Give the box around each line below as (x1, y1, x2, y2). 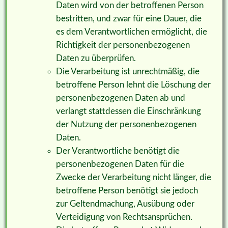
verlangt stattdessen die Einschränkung (55, 106, 201, 116)
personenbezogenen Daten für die (55, 159, 184, 168)
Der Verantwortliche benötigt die (55, 146, 180, 155)
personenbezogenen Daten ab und (55, 93, 185, 102)
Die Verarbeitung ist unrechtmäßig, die (55, 67, 199, 76)
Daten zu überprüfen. (55, 53, 136, 63)
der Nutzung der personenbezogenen (55, 120, 196, 129)
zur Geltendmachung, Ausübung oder (55, 199, 194, 208)
